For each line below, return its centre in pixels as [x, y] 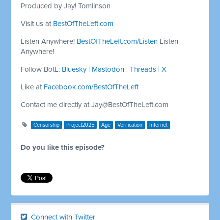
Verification [130, 125]
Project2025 [81, 125]
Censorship [47, 125]
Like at [32, 87]
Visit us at [37, 23]
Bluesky [74, 69]
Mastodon [108, 69]
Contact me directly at [56, 104]
